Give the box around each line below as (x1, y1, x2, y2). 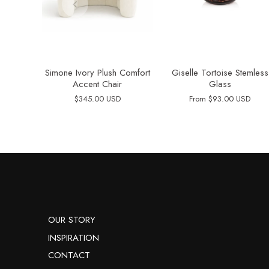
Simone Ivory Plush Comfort (44, 66, 150, 80)
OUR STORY (48, 213, 95, 227)
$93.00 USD (208, 93, 250, 105)
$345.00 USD (74, 93, 121, 105)
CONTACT (48, 249, 90, 262)
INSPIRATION (48, 231, 99, 244)
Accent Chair (73, 77, 122, 91)
